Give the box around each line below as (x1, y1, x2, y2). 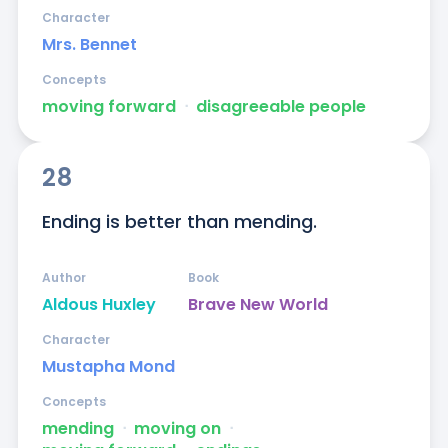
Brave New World (187, 293, 328, 317)
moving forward (41, 95, 176, 119)
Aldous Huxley (41, 293, 156, 317)
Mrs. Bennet (41, 33, 137, 57)
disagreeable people (195, 95, 366, 119)
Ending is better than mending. (41, 209, 317, 235)
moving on (133, 417, 221, 441)
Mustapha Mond (41, 355, 175, 379)
